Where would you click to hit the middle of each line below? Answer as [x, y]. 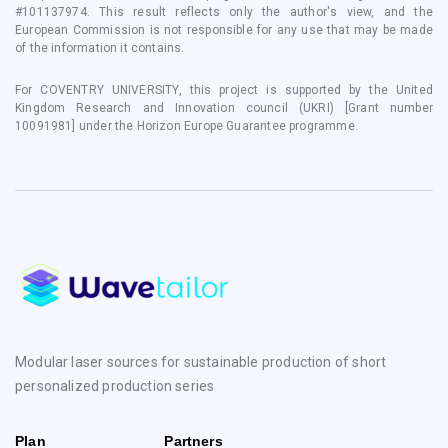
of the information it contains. [100, 48]
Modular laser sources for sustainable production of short [201, 362]
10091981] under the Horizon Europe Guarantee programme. [186, 126]
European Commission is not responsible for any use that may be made [224, 30]
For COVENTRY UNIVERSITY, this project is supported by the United [224, 90]
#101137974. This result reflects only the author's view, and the [224, 12]
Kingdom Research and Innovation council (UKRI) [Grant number [224, 108]
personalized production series [115, 386]
